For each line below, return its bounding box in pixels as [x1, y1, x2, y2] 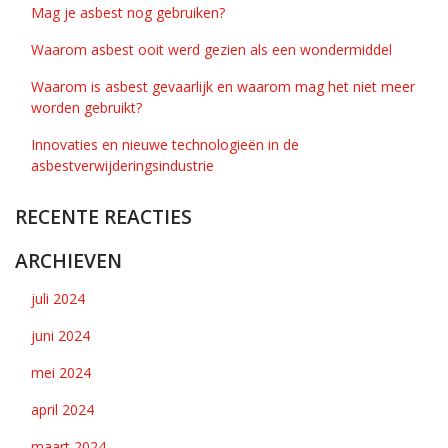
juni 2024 [31, 326, 90, 345]
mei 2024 [31, 363, 91, 382]
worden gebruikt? [31, 98, 142, 117]
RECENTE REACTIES [15, 203, 192, 230]
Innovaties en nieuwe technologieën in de [31, 135, 299, 154]
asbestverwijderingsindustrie [31, 156, 214, 175]
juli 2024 [31, 289, 85, 308]
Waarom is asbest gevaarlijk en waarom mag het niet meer [31, 77, 415, 96]
